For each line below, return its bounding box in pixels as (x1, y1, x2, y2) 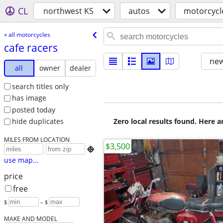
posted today (11, 105, 55, 114)
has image (11, 93, 46, 103)
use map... (3, 155, 39, 165)
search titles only (11, 81, 69, 91)
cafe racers (3, 40, 58, 55)
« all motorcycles (3, 30, 50, 39)
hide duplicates (11, 116, 64, 126)
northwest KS (43, 5, 94, 16)
